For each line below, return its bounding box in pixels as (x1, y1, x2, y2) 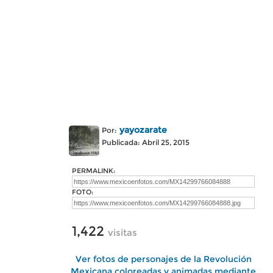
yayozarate (119, 124, 167, 135)
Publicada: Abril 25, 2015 (102, 138, 190, 147)
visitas (108, 227, 137, 238)
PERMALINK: (72, 166, 115, 175)
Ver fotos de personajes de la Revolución (75, 253, 252, 264)
